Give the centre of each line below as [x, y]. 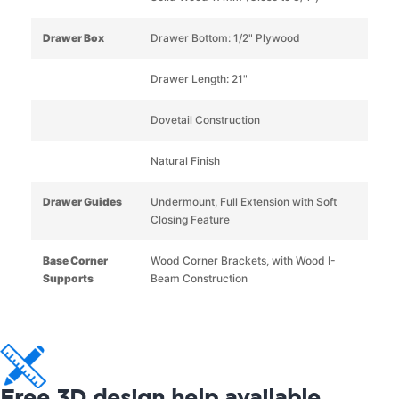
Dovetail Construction [205, 119]
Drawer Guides [82, 201]
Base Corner [75, 260]
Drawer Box [73, 37]
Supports [68, 278]
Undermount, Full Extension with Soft [243, 201]
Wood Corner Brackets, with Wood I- [243, 260]
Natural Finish [185, 160]
